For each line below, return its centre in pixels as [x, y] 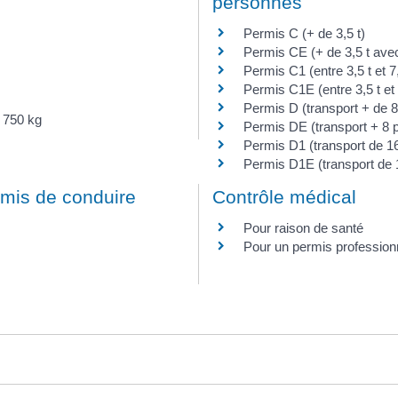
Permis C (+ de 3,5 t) [304, 34]
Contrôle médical [284, 196]
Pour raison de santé [303, 227]
